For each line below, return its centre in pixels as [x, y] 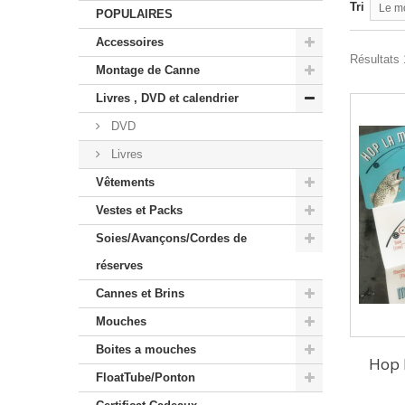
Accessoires [130, 42]
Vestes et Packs [139, 210]
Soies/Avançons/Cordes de [171, 238]
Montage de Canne [148, 70]
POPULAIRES [134, 14]
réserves [119, 265]
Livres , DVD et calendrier [167, 98]
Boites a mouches [146, 349]
